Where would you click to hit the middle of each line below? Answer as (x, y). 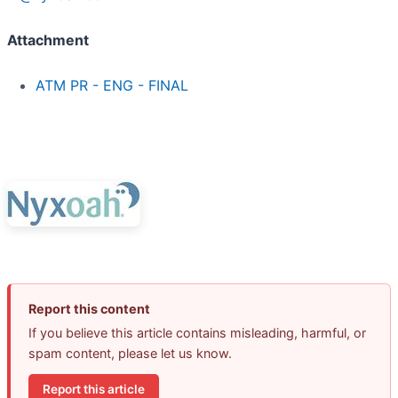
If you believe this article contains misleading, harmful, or (197, 333)
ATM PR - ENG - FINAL (112, 86)
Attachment (48, 40)
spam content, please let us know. (130, 354)
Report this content (89, 309)
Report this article (94, 389)
